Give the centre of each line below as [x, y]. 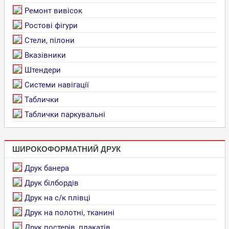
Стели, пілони [49, 40]
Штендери [42, 70]
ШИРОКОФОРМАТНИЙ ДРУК [66, 149]
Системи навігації [56, 85]
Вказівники [45, 55]
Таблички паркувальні [65, 114]
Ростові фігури [51, 25]
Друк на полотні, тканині [69, 212]
